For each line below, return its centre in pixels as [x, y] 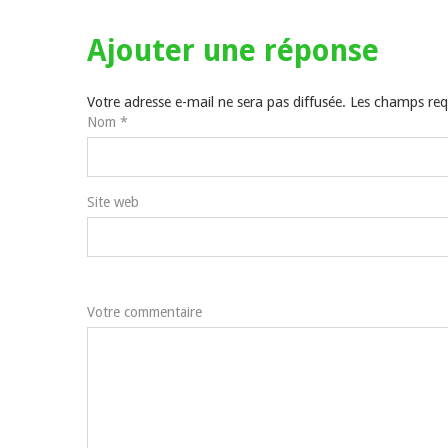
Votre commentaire [144, 311]
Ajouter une [175, 50]
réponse [321, 50]
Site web [113, 201]
